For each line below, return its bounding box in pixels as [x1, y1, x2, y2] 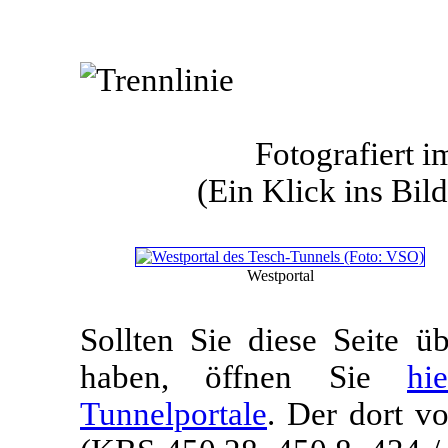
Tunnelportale [80, 395, 267, 432]
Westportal [246, 266, 314, 284]
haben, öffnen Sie [80, 358, 407, 395]
